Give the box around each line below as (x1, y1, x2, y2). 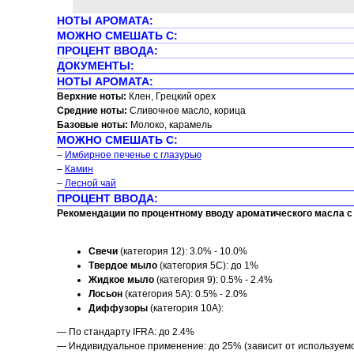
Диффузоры (88, 303, 148, 314)
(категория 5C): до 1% (157, 260, 258, 271)
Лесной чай (65, 178, 116, 189)
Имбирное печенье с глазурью (65, 149, 201, 160)
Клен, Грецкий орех (129, 91, 216, 102)
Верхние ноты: (57, 91, 129, 102)
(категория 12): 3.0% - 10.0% (118, 246, 247, 257)
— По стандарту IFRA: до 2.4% (57, 326, 194, 337)
